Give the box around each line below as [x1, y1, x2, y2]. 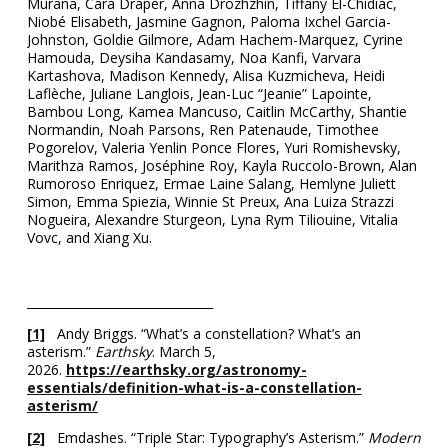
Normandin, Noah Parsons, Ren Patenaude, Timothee [26, 119, 379, 139]
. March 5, [151, 341, 216, 361]
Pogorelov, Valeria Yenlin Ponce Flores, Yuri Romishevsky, [26, 137, 401, 157]
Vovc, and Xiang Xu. [26, 227, 152, 247]
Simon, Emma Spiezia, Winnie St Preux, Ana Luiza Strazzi [26, 191, 394, 211]
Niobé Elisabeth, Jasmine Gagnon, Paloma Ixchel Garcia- [26, 11, 391, 31]
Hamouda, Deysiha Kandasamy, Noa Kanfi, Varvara [26, 47, 361, 67]
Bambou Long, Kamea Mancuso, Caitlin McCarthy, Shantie [26, 101, 407, 121]
